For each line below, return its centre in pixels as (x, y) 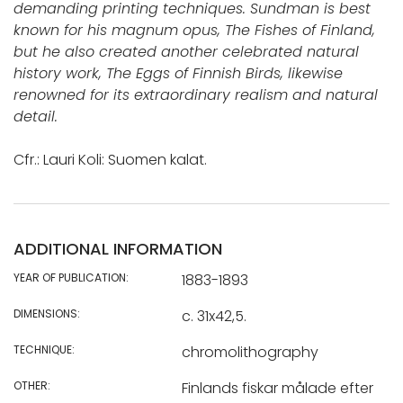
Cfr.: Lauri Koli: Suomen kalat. (110, 160)
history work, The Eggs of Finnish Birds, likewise (178, 74)
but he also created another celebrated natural (186, 52)
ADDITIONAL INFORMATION (118, 249)
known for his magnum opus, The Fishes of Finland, (194, 31)
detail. (36, 117)
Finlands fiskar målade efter (277, 389)
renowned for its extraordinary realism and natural (196, 95)
